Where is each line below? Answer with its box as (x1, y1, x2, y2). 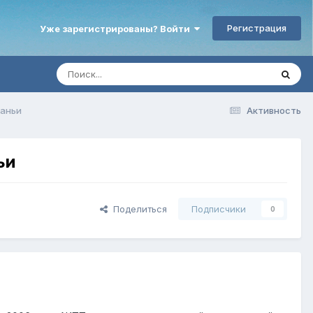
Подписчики (191, 203, 246, 215)
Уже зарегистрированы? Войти (40, 22, 194, 34)
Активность (247, 104, 301, 116)
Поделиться (108, 203, 167, 215)
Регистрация (227, 22, 286, 34)
